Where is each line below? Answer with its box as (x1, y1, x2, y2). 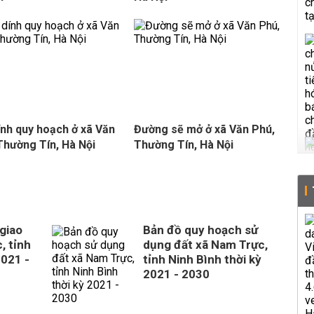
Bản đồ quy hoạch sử (143, 223, 258, 237)
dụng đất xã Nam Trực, (143, 238, 268, 252)
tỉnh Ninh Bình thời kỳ (143, 252, 261, 266)
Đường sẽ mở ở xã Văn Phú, (133, 123, 275, 136)
